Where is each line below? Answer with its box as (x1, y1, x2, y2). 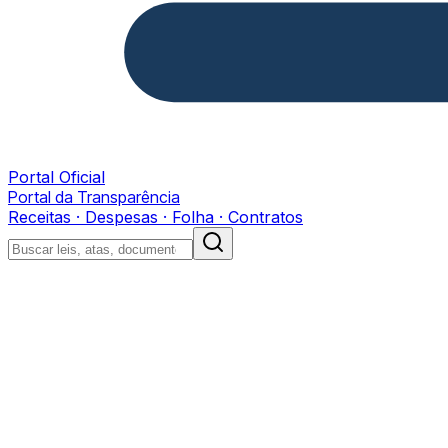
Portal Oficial (8, 167, 105, 187)
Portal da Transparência (8, 187, 180, 207)
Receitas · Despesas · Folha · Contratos (8, 207, 303, 227)
